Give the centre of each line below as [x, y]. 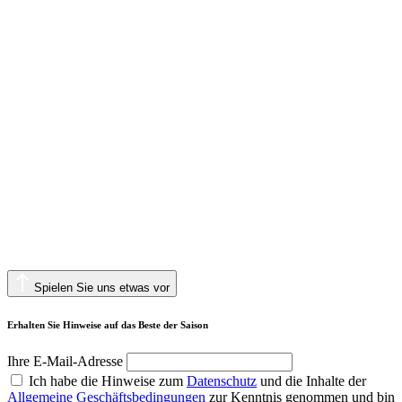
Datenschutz [222, 380]
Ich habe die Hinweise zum [108, 380]
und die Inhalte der [311, 380]
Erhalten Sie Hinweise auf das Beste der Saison [108, 324]
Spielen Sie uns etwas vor [102, 287]
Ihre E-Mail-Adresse [67, 361]
